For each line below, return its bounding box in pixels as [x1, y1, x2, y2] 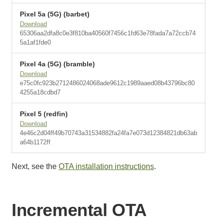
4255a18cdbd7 [20, 89, 61, 96]
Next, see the [12, 162, 59, 170]
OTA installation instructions [59, 162, 154, 170]
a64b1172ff [20, 139, 50, 146]
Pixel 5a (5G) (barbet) [20, 10, 90, 18]
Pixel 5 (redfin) [20, 110, 68, 118]
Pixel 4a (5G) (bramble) [20, 60, 95, 68]
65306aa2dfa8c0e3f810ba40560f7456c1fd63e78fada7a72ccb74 [20, 30, 196, 37]
